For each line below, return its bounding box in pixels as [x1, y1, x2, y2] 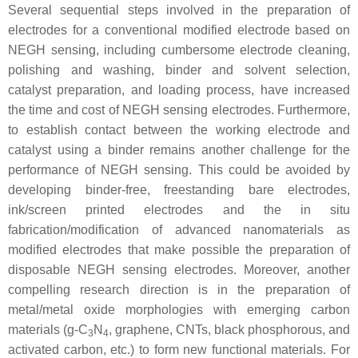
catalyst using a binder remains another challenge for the [8, 142, 350, 157]
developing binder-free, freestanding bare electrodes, [8, 182, 350, 197]
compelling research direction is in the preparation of [8, 282, 350, 296]
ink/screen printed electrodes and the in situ [8, 202, 350, 217]
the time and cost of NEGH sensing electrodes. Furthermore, [8, 102, 350, 117]
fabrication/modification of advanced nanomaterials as [8, 222, 350, 237]
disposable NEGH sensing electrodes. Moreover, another [8, 262, 350, 276]
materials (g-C [8, 322, 88, 336]
